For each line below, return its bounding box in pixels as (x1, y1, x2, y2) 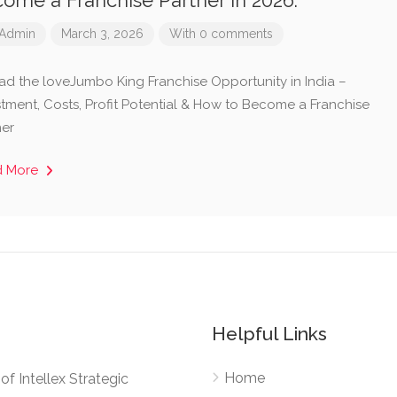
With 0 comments (168, 27, 273, 41)
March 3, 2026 (60, 27, 144, 41)
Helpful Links (212, 323, 327, 345)
